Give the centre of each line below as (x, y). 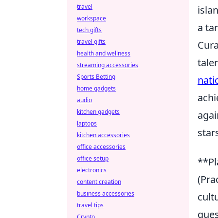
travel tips (90, 205)
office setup (93, 158)
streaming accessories (108, 65)
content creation (99, 182)
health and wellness (104, 53)
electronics (92, 170)
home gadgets (96, 88)
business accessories (106, 193)
